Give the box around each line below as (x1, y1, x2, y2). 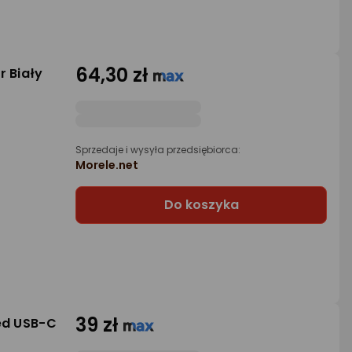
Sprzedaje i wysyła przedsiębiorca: (75, 143, 240, 156)
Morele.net (75, 157, 138, 173)
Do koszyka (163, 196, 239, 214)
